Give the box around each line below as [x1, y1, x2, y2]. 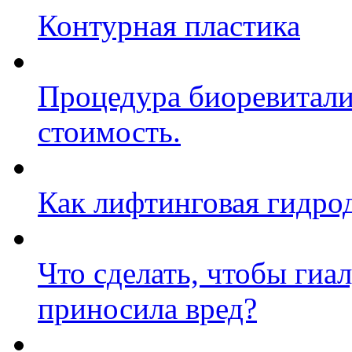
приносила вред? [38, 291, 257, 325]
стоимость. [38, 114, 181, 148]
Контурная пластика [38, 8, 300, 42]
